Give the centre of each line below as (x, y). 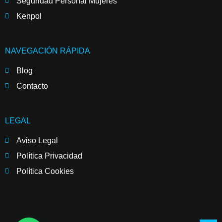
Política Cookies (45, 171)
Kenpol (29, 16)
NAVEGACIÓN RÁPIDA (48, 51)
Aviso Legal (37, 140)
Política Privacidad (49, 156)
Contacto (32, 86)
